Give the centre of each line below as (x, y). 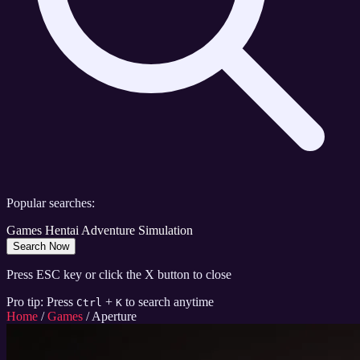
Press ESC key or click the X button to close (119, 275)
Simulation (166, 231)
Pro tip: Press (40, 302)
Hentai (62, 231)
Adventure (108, 231)
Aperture (114, 317)
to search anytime (170, 302)
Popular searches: (51, 203)
